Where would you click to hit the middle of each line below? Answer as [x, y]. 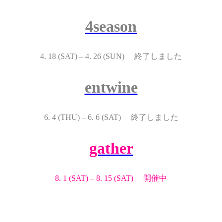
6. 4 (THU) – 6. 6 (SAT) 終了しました [111, 117]
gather [111, 148]
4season [111, 26]
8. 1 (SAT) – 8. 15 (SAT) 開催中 [111, 178]
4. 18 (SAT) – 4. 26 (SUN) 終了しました [111, 56]
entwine [111, 87]
